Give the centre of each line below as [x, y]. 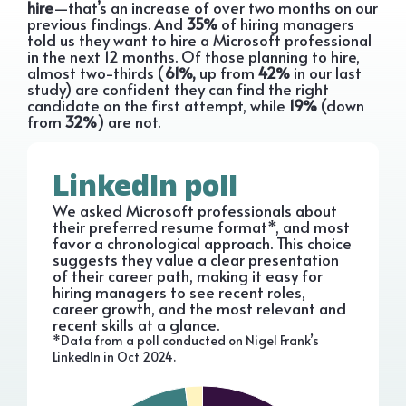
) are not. [129, 122]
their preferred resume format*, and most [201, 227]
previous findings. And [107, 24]
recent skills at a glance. [136, 325]
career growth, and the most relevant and [199, 309]
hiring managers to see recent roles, [179, 292]
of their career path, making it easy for [188, 276]
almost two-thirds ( [96, 73]
